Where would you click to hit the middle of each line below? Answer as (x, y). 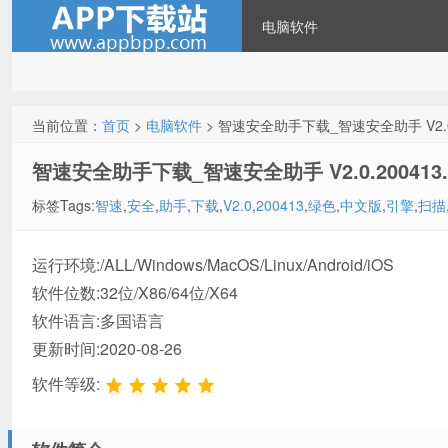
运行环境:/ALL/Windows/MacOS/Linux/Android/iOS (213, 264)
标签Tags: (63, 205)
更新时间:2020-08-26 (107, 348)
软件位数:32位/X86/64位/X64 (135, 292)
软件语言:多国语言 (98, 320)
